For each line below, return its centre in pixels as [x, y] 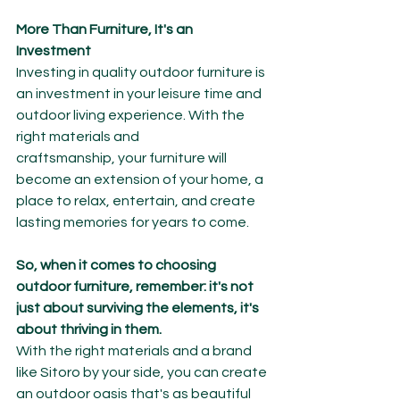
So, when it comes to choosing [117, 266]
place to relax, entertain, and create [137, 201]
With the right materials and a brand [135, 351]
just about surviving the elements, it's [139, 308]
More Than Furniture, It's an [106, 30]
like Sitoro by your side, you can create [143, 373]
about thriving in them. [89, 330]
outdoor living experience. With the [132, 116]
